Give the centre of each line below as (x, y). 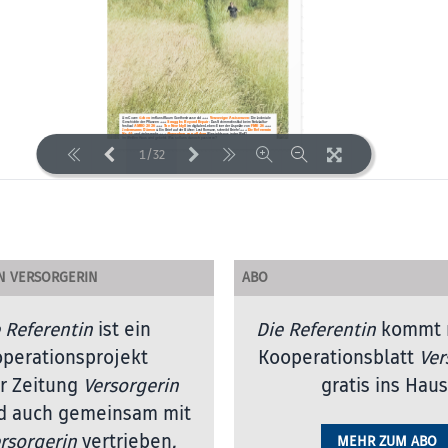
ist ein (121, 330)
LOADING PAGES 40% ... (209, 212)
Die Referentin (316, 330)
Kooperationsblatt (338, 358)
